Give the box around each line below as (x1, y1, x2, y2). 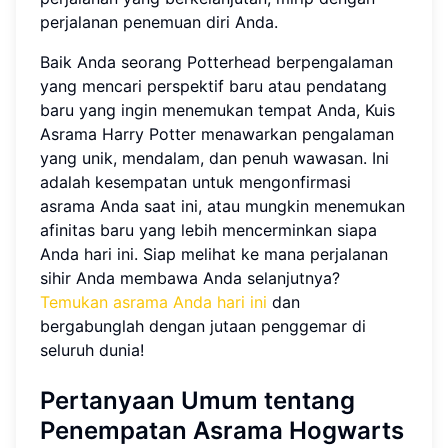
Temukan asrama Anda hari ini (40, 292, 267, 313)
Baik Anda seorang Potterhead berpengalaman (40, 52, 393, 73)
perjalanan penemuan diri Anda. (40, 12, 278, 33)
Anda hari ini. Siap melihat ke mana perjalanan (40, 244, 388, 265)
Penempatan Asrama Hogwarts (40, 416, 404, 446)
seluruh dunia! (40, 340, 144, 361)
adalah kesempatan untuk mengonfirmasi (40, 172, 351, 193)
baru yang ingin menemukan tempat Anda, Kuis (40, 100, 395, 121)
